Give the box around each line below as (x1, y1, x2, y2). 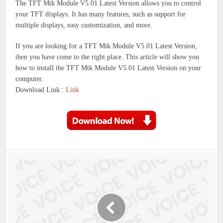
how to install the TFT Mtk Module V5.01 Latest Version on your (15, 64, 202, 72)
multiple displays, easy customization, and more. (15, 21, 153, 29)
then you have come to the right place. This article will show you (15, 53, 200, 61)
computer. (15, 75, 44, 83)
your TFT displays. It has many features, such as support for (15, 10, 186, 18)
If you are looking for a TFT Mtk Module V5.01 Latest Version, (15, 42, 198, 50)
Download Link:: (15, 86, 66, 94)
